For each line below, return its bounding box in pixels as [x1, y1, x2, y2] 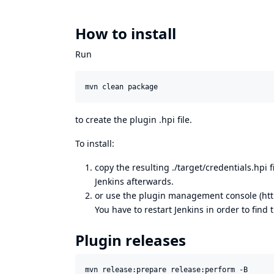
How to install [75, 23, 176, 43]
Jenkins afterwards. [95, 176, 174, 187]
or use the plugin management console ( [95, 190, 262, 201]
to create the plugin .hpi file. [75, 114, 192, 125]
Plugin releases [75, 230, 186, 250]
